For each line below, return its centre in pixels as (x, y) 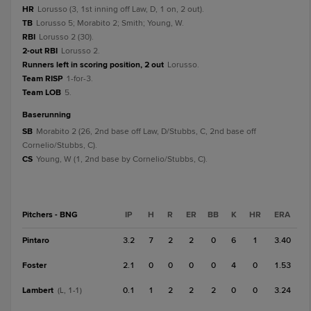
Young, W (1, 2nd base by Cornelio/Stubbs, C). (122, 159)
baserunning (49, 115)
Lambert (38, 291)
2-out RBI (40, 51)
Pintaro (36, 241)
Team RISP (42, 79)
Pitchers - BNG (50, 215)
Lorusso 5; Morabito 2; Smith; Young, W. (110, 23)
